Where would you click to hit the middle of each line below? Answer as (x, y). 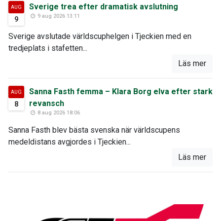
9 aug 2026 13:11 (58, 16)
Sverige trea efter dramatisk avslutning (104, 6)
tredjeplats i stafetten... (48, 48)
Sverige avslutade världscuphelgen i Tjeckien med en (100, 36)
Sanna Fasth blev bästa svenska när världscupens (94, 130)
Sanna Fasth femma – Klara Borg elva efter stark (121, 91)
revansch (47, 103)
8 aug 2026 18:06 (58, 112)
